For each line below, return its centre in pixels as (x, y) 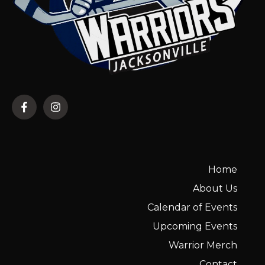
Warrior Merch (203, 245)
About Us (215, 189)
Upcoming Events (195, 227)
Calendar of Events (192, 208)
